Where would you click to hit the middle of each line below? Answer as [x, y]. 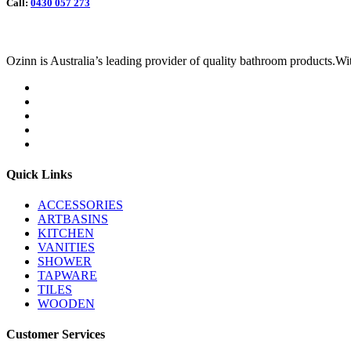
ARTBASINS [73, 219]
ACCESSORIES [80, 205]
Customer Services [56, 335]
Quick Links [39, 174]
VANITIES [66, 248]
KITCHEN [66, 233]
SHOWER [65, 262]
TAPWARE [67, 276]
